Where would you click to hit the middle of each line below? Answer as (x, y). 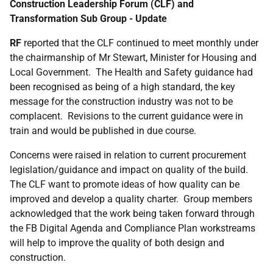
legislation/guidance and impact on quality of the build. (130, 170)
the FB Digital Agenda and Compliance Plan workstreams (133, 228)
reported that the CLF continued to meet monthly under (140, 43)
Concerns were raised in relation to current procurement (128, 155)
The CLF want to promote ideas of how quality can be (125, 184)
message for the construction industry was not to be (121, 101)
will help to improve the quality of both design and (117, 243)
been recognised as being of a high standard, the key (122, 87)
